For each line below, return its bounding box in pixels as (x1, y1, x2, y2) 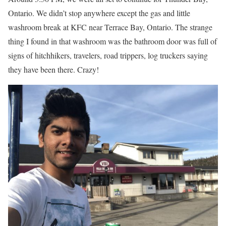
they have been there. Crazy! (8, 64, 99, 75)
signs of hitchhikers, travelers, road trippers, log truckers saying (8, 50, 208, 61)
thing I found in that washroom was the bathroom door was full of (8, 36, 217, 47)
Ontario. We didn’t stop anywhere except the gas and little (8, 8, 190, 19)
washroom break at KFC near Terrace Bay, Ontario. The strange (8, 22, 212, 33)
